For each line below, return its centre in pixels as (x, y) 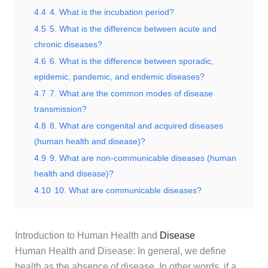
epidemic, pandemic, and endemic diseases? (119, 77)
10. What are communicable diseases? (128, 191)
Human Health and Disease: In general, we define (120, 251)
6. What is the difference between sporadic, (131, 61)
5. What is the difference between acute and (133, 29)
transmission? (60, 109)
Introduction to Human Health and (87, 236)
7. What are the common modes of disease (131, 94)
